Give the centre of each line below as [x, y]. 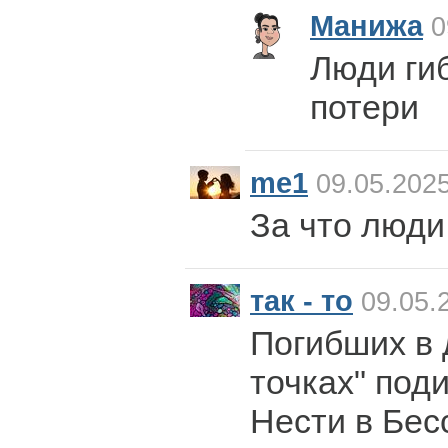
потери [364, 107]
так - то [301, 301]
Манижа [366, 26]
